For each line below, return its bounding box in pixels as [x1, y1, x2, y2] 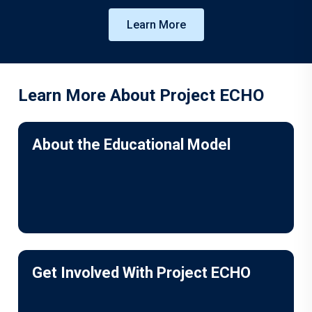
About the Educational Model [32, 136, 231, 153]
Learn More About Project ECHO [18, 86, 264, 105]
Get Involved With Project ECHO [32, 264, 251, 281]
